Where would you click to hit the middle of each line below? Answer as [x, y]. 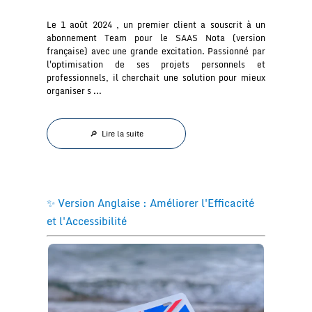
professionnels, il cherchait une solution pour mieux [156, 77]
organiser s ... [75, 91]
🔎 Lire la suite [116, 133]
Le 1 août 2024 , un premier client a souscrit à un [156, 24]
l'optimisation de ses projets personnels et [156, 64]
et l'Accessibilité [87, 220]
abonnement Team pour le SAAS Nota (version [156, 38]
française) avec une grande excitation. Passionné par [156, 51]
